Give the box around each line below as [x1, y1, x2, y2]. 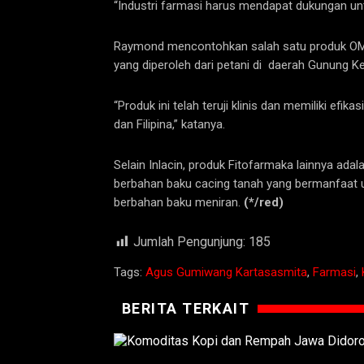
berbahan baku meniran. [114, 195, 244, 210]
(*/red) [244, 195, 284, 210]
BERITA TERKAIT [122, 300, 250, 318]
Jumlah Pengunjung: [133, 234, 245, 250]
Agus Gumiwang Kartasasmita [145, 265, 307, 280]
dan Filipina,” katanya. [114, 117, 225, 132]
